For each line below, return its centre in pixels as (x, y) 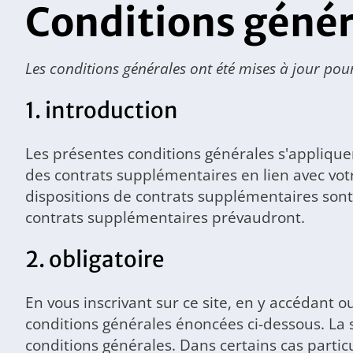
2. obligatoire (95, 259)
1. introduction (102, 110)
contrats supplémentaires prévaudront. (165, 217)
